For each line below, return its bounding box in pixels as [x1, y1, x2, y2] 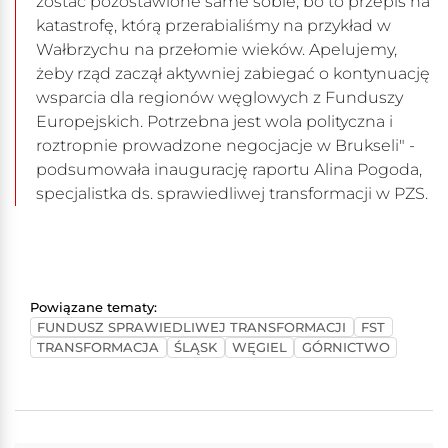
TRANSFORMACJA [37, 340, 160, 356]
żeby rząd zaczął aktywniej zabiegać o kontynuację [36, 64, 430, 84]
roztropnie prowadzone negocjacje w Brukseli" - [36, 136, 415, 156]
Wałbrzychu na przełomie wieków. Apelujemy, [36, 40, 397, 60]
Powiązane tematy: [30, 300, 157, 316]
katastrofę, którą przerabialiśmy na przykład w [36, 16, 391, 36]
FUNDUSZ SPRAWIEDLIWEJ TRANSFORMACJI [37, 319, 347, 335]
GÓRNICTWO [301, 340, 390, 356]
